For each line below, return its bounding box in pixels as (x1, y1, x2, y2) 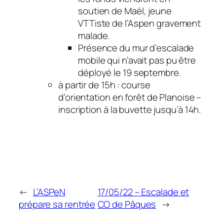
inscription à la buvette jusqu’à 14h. (58, 103, 201, 116)
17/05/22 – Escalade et (97, 185, 189, 199)
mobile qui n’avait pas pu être (78, 53, 196, 67)
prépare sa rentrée (19, 198, 96, 211)
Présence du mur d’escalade (78, 41, 194, 54)
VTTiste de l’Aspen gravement (78, 16, 201, 30)
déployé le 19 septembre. (78, 66, 181, 79)
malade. (78, 29, 110, 42)
